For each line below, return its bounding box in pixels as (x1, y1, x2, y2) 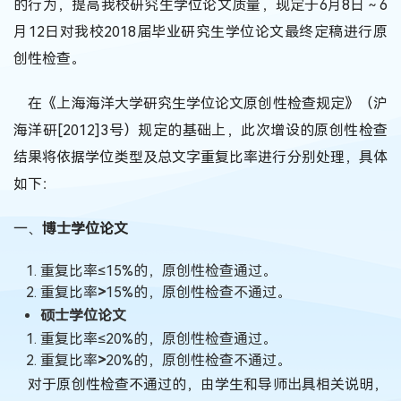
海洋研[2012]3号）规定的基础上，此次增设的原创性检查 (13, 121, 388, 139)
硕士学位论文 (40, 306, 126, 324)
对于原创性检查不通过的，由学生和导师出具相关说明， (13, 375, 388, 393)
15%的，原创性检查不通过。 (106, 283, 291, 301)
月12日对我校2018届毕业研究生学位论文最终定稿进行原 (13, 22, 388, 40)
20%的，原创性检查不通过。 (106, 351, 291, 369)
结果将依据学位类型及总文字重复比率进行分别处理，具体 (13, 148, 388, 166)
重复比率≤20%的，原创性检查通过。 (40, 329, 277, 347)
